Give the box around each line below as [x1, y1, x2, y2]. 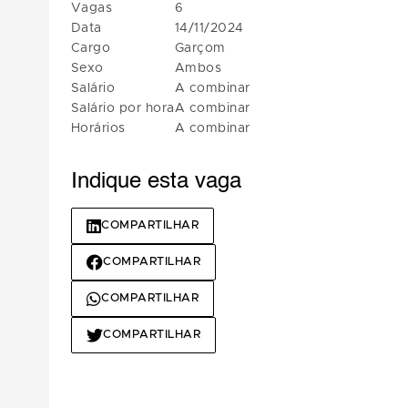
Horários [70, 122, 126, 135]
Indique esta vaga [70, 171, 241, 193]
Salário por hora [70, 102, 175, 115]
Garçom [174, 42, 226, 55]
